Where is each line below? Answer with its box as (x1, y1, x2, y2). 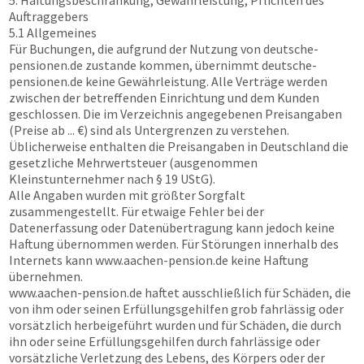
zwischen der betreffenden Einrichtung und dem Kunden (9, 89, 319, 106)
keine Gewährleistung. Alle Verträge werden (83, 73, 327, 89)
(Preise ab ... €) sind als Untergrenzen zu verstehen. (9, 122, 289, 138)
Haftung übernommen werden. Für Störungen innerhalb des (9, 236, 339, 252)
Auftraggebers (9, 8, 89, 24)
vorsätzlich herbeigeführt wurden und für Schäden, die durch (9, 317, 341, 333)
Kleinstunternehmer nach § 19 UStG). (9, 171, 215, 187)
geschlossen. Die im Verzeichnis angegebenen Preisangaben (9, 106, 342, 122)
